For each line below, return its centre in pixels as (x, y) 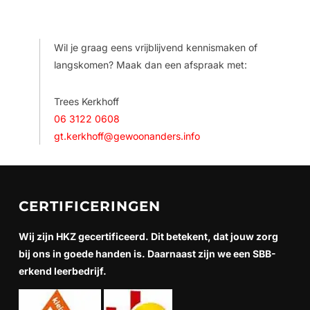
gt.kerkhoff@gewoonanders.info (127, 136)
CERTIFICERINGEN (89, 207)
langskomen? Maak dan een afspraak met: (150, 65)
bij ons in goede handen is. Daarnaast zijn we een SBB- (147, 254)
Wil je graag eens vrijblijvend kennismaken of (155, 48)
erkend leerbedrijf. (62, 271)
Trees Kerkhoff (86, 102)
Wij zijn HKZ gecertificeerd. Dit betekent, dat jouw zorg (148, 237)
